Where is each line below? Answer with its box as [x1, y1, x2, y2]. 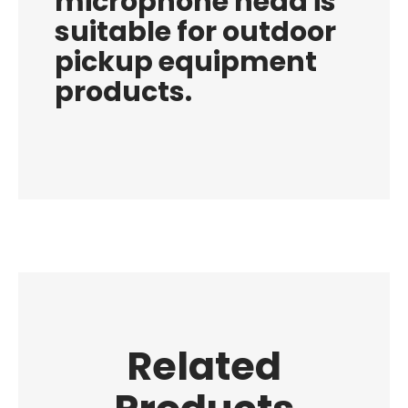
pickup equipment [55, 43, 317, 81]
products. [55, 73, 192, 111]
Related [127, 339, 281, 393]
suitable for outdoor [55, 13, 336, 51]
